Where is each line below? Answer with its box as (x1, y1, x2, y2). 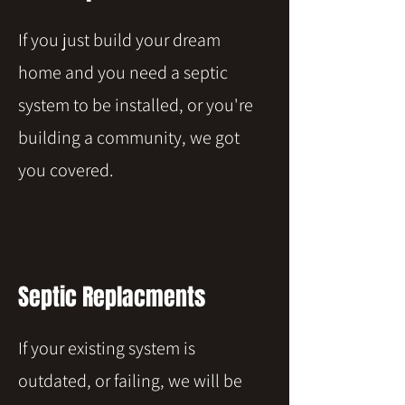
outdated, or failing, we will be (18, 369, 242, 392)
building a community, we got (18, 126, 240, 149)
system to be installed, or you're (18, 93, 253, 117)
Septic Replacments (18, 279, 205, 315)
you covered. (18, 158, 114, 182)
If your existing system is (18, 336, 195, 360)
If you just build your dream (18, 28, 221, 52)
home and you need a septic (18, 61, 228, 84)
